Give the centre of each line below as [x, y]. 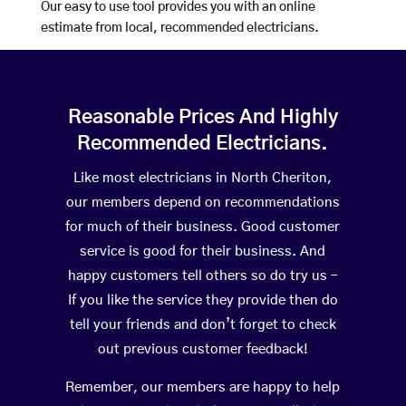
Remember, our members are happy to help [203, 388]
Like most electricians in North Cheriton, [203, 179]
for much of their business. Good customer [203, 227]
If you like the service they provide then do [203, 301]
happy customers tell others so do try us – [203, 276]
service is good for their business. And [203, 252]
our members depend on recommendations [203, 203]
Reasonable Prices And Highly [203, 118]
